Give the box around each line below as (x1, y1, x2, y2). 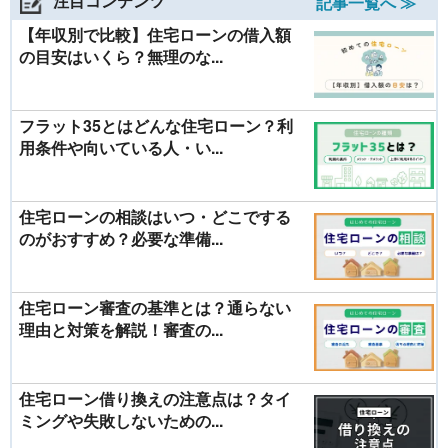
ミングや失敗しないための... (19, 408, 223, 432)
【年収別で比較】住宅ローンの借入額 (19, 22, 291, 46)
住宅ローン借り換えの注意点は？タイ (19, 386, 291, 410)
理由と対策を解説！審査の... (19, 317, 223, 341)
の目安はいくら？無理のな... (19, 44, 223, 68)
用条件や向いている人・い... (19, 135, 223, 159)
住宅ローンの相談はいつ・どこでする (19, 204, 291, 228)
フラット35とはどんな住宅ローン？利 (19, 113, 293, 137)
